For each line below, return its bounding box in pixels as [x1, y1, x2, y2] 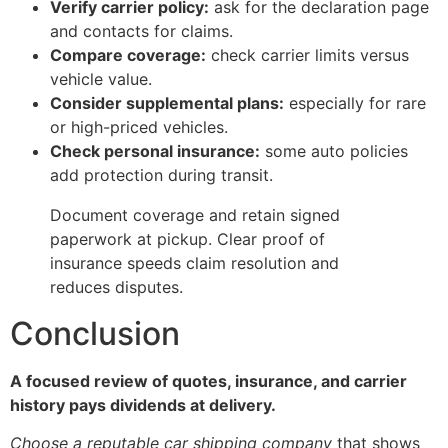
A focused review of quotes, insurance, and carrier [10, 370, 407, 391]
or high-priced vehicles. [50, 116, 228, 137]
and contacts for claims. [50, 20, 233, 41]
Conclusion [10, 313, 180, 353]
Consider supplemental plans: [50, 92, 284, 113]
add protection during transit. [50, 164, 273, 185]
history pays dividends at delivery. [10, 394, 276, 415]
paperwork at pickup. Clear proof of [50, 228, 325, 249]
